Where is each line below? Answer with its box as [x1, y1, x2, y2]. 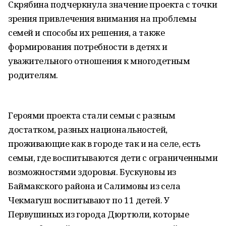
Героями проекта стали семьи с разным [8, 109, 176, 121]
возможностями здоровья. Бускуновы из [8, 166, 176, 178]
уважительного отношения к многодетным [8, 55, 190, 67]
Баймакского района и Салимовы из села [8, 180, 181, 192]
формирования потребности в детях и [8, 41, 167, 52]
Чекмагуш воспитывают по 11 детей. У [8, 194, 169, 206]
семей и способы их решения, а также [8, 27, 165, 38]
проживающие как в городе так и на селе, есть [8, 138, 200, 149]
